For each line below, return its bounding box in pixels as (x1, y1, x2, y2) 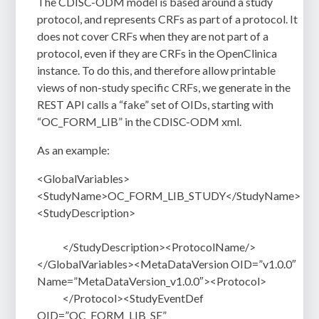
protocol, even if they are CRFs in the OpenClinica (37, 46, 278, 60)
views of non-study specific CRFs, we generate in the (37, 80, 291, 94)
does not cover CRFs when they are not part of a (37, 28, 269, 43)
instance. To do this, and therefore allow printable (37, 63, 276, 77)
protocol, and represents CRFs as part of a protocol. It (37, 11, 298, 26)
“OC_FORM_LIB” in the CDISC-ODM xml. (37, 114, 242, 128)
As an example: (37, 142, 110, 157)
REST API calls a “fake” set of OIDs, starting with (37, 97, 274, 111)
